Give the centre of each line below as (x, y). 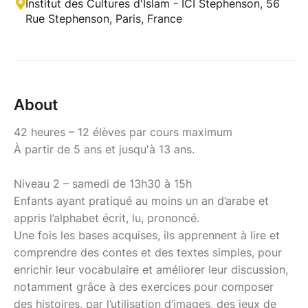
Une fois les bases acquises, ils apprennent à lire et (147, 235)
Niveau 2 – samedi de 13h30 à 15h (103, 184)
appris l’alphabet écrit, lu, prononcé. (108, 218)
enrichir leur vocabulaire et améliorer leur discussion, (151, 270)
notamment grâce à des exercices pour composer (144, 287)
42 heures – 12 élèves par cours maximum (123, 132)
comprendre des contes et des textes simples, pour (148, 253)
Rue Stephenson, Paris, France (104, 19)
